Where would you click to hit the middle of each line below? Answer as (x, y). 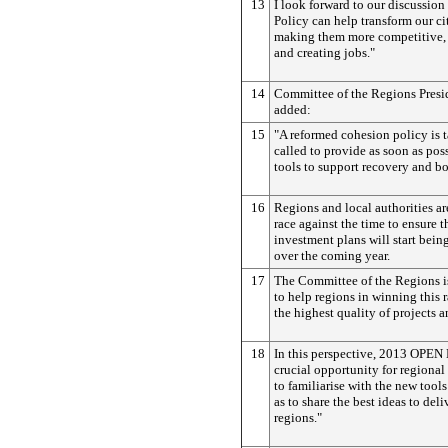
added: (292, 109)
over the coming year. (332, 255)
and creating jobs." (324, 52)
